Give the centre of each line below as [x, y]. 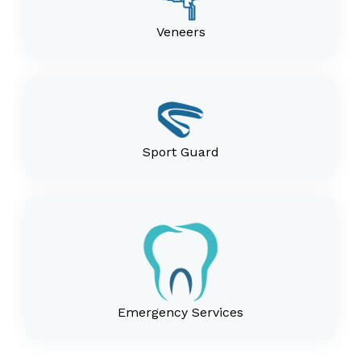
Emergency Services [180, 313]
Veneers [180, 32]
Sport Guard [180, 152]
